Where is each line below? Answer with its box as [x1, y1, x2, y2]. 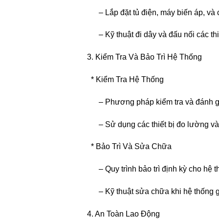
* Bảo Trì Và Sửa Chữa [79, 142, 172, 151]
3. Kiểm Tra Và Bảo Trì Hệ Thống [79, 53, 202, 62]
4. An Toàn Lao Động [79, 209, 160, 218]
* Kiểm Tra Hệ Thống [79, 75, 164, 84]
